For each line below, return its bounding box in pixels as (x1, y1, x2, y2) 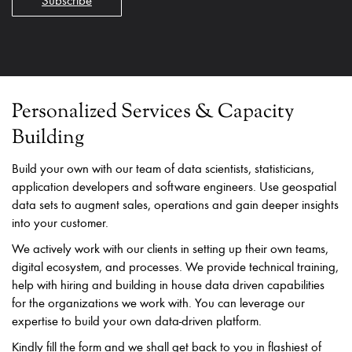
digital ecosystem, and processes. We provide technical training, (12, 258, 339, 275)
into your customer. (12, 214, 108, 231)
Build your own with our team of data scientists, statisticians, (12, 159, 314, 177)
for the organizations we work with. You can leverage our (12, 294, 305, 311)
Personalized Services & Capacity (12, 98, 294, 126)
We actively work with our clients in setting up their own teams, (12, 240, 328, 257)
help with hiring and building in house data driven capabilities (12, 276, 324, 293)
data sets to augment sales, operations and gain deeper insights (12, 196, 339, 213)
